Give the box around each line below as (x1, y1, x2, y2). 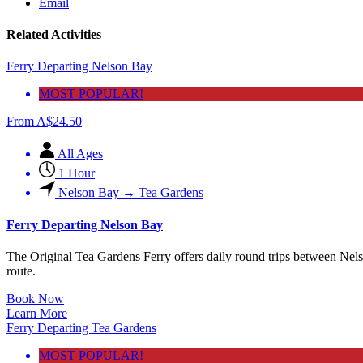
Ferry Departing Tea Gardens (6, 320, 156, 335)
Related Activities (6, 28, 101, 42)
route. (6, 263, 36, 278)
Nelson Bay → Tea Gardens (58, 186, 203, 200)
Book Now (6, 291, 64, 305)
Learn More (6, 305, 67, 320)
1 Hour (58, 166, 95, 181)
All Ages (58, 147, 103, 161)
